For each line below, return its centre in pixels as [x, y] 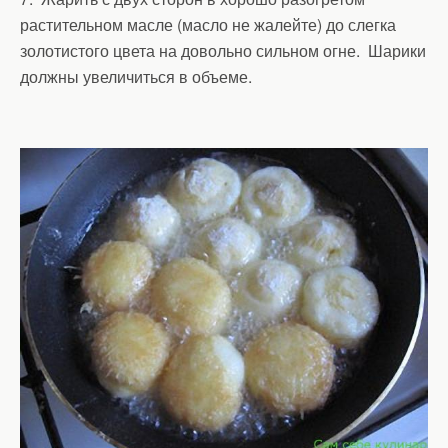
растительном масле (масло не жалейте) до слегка [208, 24]
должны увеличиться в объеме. [136, 76]
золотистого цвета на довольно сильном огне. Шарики [223, 50]
